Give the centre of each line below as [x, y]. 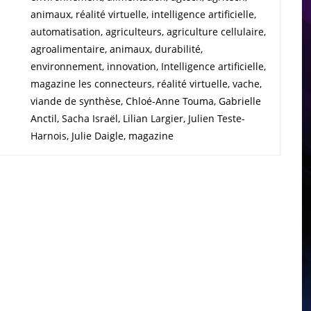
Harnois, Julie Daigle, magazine [105, 135]
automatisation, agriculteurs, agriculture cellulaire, [148, 31]
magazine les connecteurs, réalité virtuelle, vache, [146, 83]
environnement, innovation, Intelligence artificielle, [148, 66]
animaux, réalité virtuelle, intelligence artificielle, [143, 14]
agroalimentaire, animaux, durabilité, [117, 49]
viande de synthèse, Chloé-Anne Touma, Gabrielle [146, 101]
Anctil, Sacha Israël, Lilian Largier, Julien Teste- [138, 118]
